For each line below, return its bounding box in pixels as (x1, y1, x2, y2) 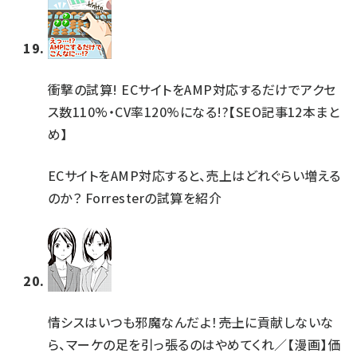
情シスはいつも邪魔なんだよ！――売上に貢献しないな (48, 312, 334, 331)
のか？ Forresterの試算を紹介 (48, 188, 222, 207)
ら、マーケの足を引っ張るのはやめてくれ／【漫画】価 (48, 335, 341, 354)
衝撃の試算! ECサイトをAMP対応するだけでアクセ (48, 80, 336, 99)
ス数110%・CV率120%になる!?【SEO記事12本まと (48, 102, 340, 121)
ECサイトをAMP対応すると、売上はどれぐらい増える (48, 166, 341, 185)
